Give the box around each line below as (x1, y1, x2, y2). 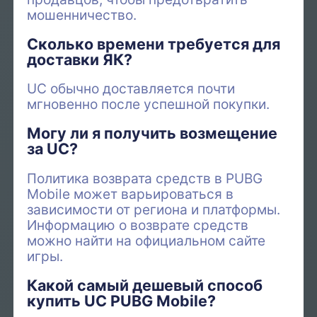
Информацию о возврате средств (27, 216, 249, 234)
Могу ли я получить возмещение (27, 124, 278, 143)
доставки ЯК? (27, 50, 133, 69)
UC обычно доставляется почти (27, 80, 236, 98)
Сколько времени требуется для (27, 35, 281, 54)
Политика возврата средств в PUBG (27, 169, 263, 187)
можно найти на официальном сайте (27, 231, 266, 249)
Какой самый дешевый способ (27, 275, 263, 294)
